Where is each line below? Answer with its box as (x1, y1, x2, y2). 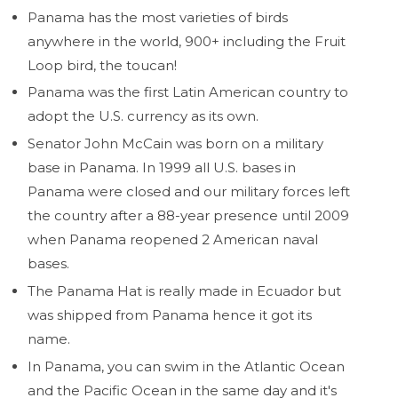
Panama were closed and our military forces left (28, 183, 350, 201)
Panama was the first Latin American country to (28, 84, 348, 101)
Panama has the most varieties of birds (28, 8, 288, 26)
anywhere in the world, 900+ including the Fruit (28, 32, 346, 50)
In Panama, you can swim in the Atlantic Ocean (28, 357, 345, 375)
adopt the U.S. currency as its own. (28, 107, 259, 125)
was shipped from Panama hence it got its (28, 306, 312, 323)
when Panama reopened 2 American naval (28, 231, 318, 249)
